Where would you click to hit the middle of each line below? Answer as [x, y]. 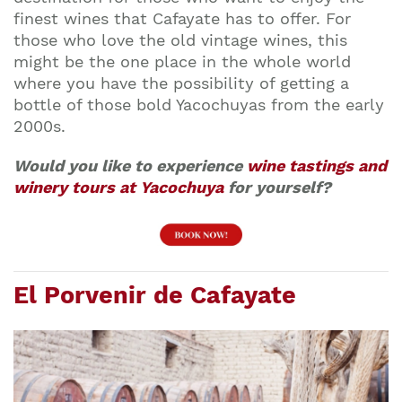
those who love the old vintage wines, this [180, 39]
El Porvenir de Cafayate [155, 295]
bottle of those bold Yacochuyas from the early [199, 104]
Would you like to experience [130, 165]
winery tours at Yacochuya [118, 187]
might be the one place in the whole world [182, 61]
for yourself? [277, 187]
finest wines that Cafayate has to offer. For [182, 18]
